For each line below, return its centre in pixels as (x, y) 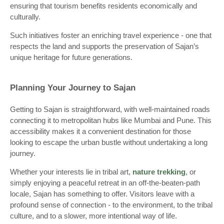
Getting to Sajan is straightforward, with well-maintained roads (110, 109)
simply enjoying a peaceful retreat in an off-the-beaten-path (105, 183)
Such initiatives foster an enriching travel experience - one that (111, 35)
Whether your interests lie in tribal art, (71, 172)
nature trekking (159, 172)
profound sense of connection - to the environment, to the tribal (111, 205)
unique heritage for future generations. (71, 57)
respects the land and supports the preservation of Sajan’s (104, 46)
